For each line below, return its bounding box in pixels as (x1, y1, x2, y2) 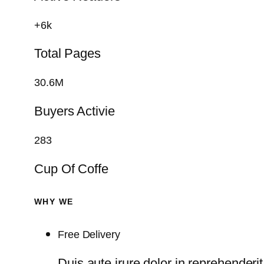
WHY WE (34, 196, 74, 206)
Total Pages (34, 46, 101, 61)
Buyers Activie (34, 104, 115, 119)
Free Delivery (58, 229, 120, 241)
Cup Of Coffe (34, 161, 108, 177)
